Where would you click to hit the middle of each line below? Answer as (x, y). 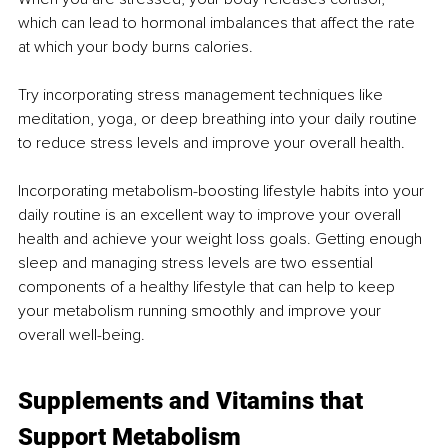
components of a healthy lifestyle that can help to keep (208, 286)
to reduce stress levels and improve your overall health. (211, 142)
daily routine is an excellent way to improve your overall (211, 214)
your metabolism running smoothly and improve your (201, 310)
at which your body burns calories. (135, 46)
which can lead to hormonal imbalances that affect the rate (218, 22)
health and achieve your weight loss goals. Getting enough (222, 238)
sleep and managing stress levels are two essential (197, 262)
